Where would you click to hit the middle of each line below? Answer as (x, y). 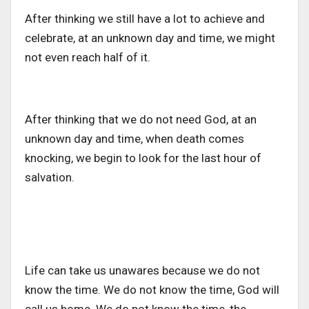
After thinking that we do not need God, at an (141, 119)
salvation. (51, 177)
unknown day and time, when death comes (134, 138)
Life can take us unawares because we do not (142, 270)
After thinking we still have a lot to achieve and (145, 18)
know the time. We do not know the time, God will (152, 289)
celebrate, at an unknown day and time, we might (150, 38)
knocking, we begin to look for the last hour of (143, 158)
